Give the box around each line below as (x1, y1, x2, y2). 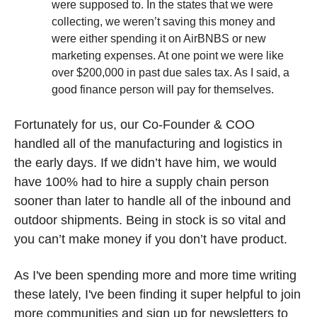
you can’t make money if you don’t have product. (14, 232, 291, 247)
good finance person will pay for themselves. (52, 83, 274, 96)
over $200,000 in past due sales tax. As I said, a (52, 67, 289, 79)
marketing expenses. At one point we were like (52, 50, 284, 62)
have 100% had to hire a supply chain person (14, 175, 269, 190)
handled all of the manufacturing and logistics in (14, 137, 282, 151)
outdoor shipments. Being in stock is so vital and (14, 213, 286, 228)
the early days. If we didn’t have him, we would (14, 156, 277, 171)
